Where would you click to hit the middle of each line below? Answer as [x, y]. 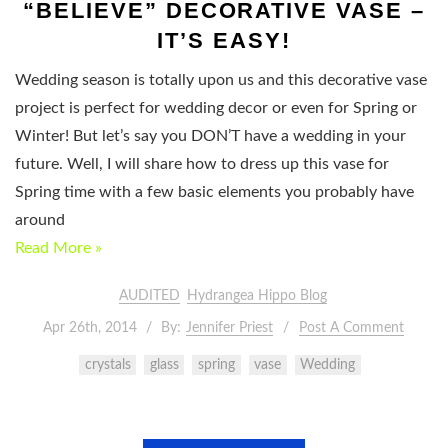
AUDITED [149, 296]
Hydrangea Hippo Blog [257, 296]
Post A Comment [351, 328]
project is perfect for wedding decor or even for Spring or [216, 107]
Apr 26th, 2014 [90, 328]
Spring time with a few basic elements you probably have [214, 191]
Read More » [58, 247]
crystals [107, 365]
